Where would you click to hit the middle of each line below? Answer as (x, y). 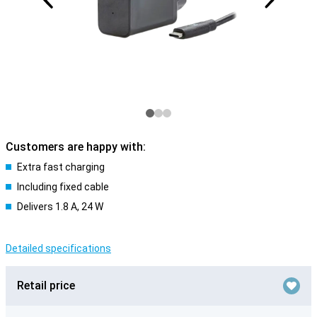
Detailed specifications (58, 248)
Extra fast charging (61, 167)
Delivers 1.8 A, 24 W (60, 207)
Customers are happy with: (76, 147)
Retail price (46, 286)
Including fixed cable (63, 187)
